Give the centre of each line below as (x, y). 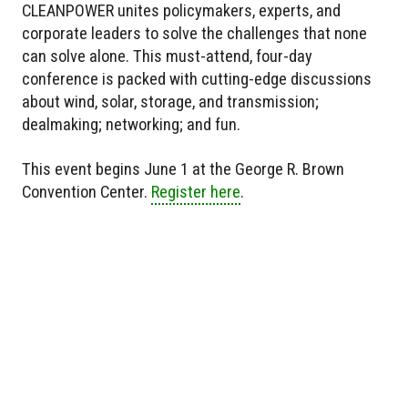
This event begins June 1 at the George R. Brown (183, 169)
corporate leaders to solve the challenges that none (194, 34)
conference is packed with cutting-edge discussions (197, 79)
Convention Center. (87, 192)
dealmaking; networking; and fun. (131, 125)
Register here (196, 192)
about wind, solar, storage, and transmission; (170, 102)
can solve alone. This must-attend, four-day (167, 56)
